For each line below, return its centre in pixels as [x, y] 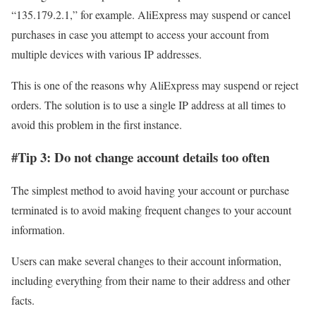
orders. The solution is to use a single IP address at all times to [148, 104]
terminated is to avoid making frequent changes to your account [151, 210]
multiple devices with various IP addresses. [108, 54]
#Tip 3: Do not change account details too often [140, 157]
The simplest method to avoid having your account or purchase [150, 190]
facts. [25, 300]
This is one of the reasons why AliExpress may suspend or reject [155, 85]
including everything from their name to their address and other [151, 281]
